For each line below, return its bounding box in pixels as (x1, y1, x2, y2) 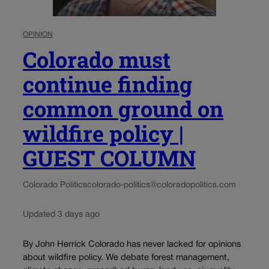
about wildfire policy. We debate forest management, (23, 253, 229, 262)
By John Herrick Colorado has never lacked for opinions (23, 240, 241, 249)
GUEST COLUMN (23, 144, 196, 173)
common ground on (23, 94, 223, 124)
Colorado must (23, 45, 171, 74)
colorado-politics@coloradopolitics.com (87, 181, 236, 190)
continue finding (23, 70, 192, 99)
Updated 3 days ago (23, 211, 100, 219)
